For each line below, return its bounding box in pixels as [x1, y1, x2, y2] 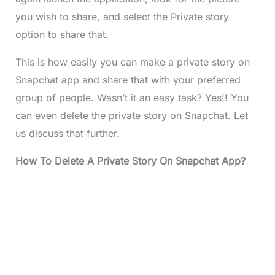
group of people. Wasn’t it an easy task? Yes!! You [15, 91, 249, 104]
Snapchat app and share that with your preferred [15, 74, 241, 87]
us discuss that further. [15, 127, 120, 140]
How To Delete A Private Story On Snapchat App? [15, 155, 246, 168]
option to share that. [15, 28, 109, 41]
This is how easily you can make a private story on [15, 56, 250, 69]
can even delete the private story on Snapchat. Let [15, 109, 248, 122]
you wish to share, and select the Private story [15, 10, 229, 23]
